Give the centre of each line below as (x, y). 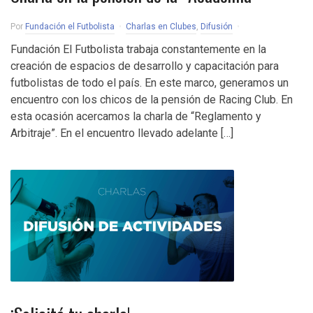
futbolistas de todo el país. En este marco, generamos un (150, 83)
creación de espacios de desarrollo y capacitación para (145, 66)
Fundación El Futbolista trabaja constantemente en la (138, 49)
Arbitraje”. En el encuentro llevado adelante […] (122, 133)
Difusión (217, 27)
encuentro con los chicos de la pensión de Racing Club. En (152, 100)
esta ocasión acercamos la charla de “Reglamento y (136, 116)
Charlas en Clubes (161, 27)
